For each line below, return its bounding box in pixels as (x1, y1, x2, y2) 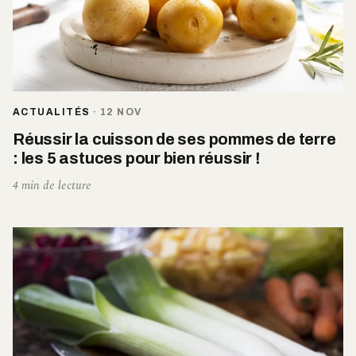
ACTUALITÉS (13, 106, 91, 118)
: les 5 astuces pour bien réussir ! (13, 149, 261, 167)
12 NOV (99, 106, 142, 118)
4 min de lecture (13, 176, 91, 195)
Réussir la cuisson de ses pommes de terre (13, 130, 336, 148)
